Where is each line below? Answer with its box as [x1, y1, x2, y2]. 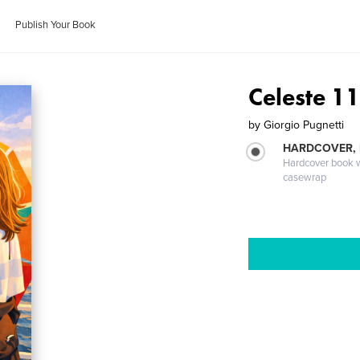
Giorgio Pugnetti [264, 118, 345, 132]
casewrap [283, 171, 327, 184]
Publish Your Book [15, 18, 96, 31]
